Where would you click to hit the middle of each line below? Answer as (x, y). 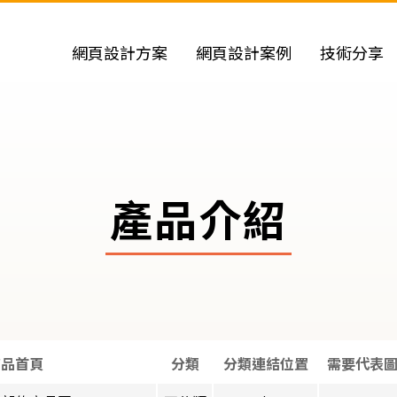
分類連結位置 (265, 363)
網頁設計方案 (120, 54)
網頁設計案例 (244, 54)
